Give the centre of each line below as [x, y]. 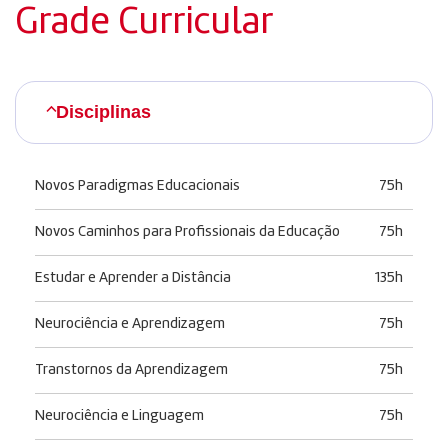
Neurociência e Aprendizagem [130, 324]
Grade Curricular [144, 22]
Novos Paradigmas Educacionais [137, 186]
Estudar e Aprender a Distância [133, 278]
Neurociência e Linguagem [119, 416]
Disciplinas [103, 111]
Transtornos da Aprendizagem [131, 370]
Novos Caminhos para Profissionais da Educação [187, 232]
